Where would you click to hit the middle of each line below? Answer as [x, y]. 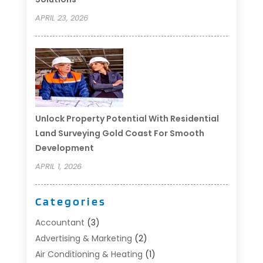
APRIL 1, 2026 [58, 166]
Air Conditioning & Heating [89, 254]
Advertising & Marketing [83, 238]
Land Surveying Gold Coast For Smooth [119, 133]
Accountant [60, 222]
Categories [70, 201]
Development [64, 148]
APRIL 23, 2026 [61, 18]
